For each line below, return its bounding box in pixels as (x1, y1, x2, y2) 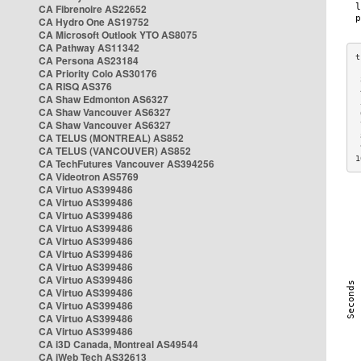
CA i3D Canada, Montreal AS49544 (39, 337, 198, 351)
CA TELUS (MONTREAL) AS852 (39, 131, 184, 145)
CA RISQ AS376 (39, 79, 112, 93)
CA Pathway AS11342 (39, 40, 139, 55)
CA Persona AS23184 (39, 53, 139, 68)
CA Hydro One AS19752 (39, 15, 149, 29)
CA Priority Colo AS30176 (39, 66, 157, 81)
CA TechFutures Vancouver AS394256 (39, 156, 214, 171)
